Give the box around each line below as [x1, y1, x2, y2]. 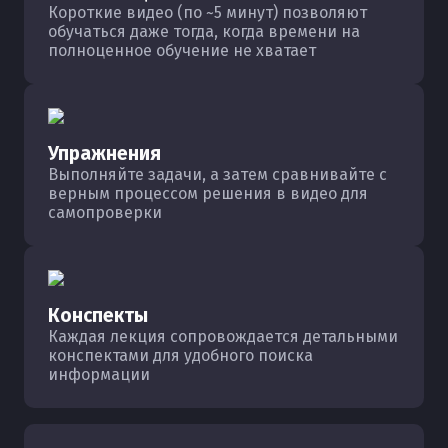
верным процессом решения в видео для [48, 184, 368, 203]
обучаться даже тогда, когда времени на [48, 22, 360, 41]
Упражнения [48, 142, 161, 165]
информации [48, 365, 150, 384]
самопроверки [48, 203, 162, 222]
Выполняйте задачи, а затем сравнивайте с [48, 165, 387, 184]
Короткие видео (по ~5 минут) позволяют [48, 3, 367, 22]
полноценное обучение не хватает [48, 41, 316, 60]
